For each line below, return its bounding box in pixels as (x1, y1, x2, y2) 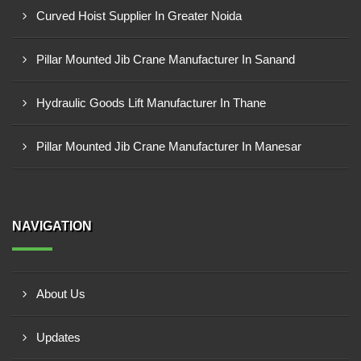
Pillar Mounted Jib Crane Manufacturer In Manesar (36, 139, 301, 153)
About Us (36, 287, 85, 301)
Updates (36, 330, 81, 344)
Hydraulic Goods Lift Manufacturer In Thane (36, 96, 266, 110)
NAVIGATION (12, 219, 92, 233)
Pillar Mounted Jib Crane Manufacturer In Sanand (36, 52, 295, 66)
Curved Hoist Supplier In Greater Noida (36, 9, 242, 23)
